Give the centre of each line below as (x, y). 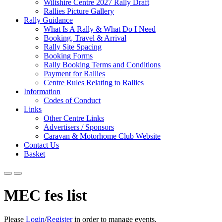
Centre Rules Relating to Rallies (94, 83)
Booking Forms (68, 56)
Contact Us (41, 145)
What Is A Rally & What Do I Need (100, 29)
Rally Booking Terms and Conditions (102, 65)
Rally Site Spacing (73, 47)
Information (42, 92)
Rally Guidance (48, 20)
